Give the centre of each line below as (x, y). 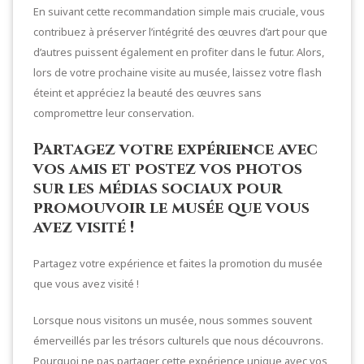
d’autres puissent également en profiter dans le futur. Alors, (179, 52)
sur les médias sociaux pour (158, 188)
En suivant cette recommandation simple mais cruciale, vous (179, 11)
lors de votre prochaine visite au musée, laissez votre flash (178, 72)
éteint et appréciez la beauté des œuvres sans (147, 92)
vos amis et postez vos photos (168, 168)
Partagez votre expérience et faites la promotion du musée (178, 263)
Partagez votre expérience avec (175, 149)
